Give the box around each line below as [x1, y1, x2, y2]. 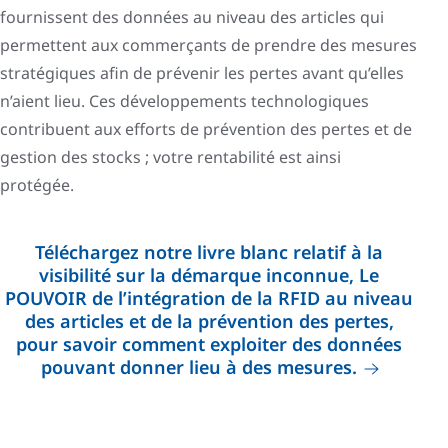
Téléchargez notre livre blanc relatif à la [35, 239, 383, 264]
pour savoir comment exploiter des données [16, 331, 402, 356]
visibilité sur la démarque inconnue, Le [39, 262, 379, 287]
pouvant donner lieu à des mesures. [40, 354, 357, 379]
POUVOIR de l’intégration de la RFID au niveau [5, 285, 413, 310]
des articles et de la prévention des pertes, [24, 308, 394, 333]
